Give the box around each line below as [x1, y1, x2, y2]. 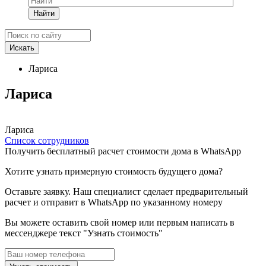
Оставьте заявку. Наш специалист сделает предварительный [5, 186, 248, 197]
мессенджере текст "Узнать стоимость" [5, 227, 163, 238]
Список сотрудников [5, 135, 89, 145]
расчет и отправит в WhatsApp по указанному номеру [5, 197, 223, 207]
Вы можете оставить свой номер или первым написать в [5, 217, 235, 227]
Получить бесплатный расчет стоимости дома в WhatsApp [5, 145, 241, 156]
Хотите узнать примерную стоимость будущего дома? [5, 166, 223, 176]
